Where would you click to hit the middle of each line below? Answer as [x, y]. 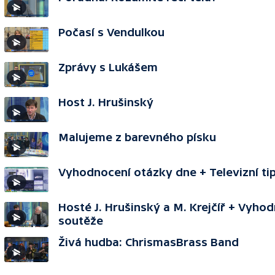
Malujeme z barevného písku [137, 137]
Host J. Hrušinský [106, 102]
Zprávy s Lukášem [108, 67]
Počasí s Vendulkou [111, 32]
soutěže [81, 221]
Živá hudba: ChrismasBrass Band [149, 242]
